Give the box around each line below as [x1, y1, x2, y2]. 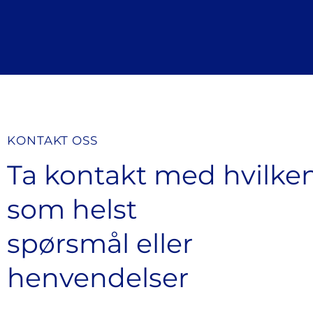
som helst [7, 193, 138, 226]
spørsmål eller [7, 227, 194, 260]
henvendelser [7, 261, 189, 294]
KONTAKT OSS [7, 133, 98, 147]
